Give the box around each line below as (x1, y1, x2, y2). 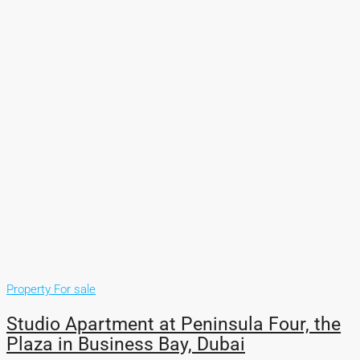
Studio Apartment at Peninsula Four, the (6, 313, 341, 335)
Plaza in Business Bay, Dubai (6, 333, 245, 355)
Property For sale (6, 281, 96, 297)
